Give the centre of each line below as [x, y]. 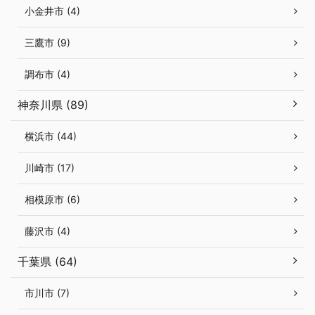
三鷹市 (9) [47, 43]
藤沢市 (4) [47, 231]
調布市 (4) [47, 75]
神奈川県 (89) [53, 105]
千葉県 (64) [47, 262]
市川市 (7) [47, 293]
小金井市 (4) [52, 11]
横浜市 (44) [51, 136]
